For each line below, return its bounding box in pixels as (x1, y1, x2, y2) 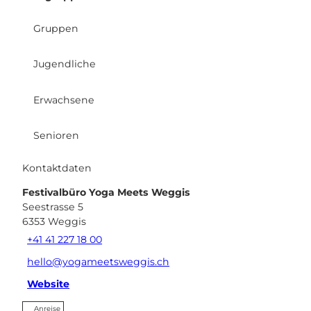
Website (27, 278, 70, 291)
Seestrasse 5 (22, 200, 83, 213)
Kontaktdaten (22, 161, 92, 174)
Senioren (33, 128, 79, 142)
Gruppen (33, 22, 78, 35)
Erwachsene (33, 93, 94, 106)
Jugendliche (33, 58, 96, 71)
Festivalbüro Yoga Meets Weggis (22, 185, 190, 199)
